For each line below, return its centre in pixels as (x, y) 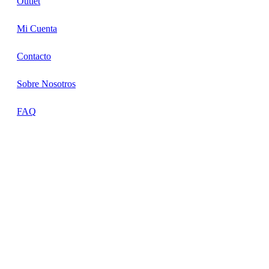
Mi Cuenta (37, 28)
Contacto (34, 56)
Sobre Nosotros (46, 83)
